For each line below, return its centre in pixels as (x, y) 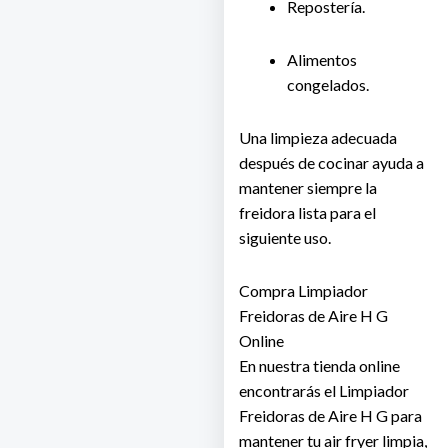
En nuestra (276, 366)
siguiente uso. (285, 238)
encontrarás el (289, 391)
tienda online (356, 366)
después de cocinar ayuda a (331, 163)
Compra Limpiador (303, 291)
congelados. (328, 85)
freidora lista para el (307, 213)
